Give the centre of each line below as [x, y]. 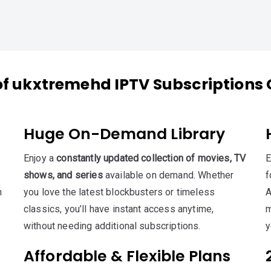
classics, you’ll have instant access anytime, [119, 209]
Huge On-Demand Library [124, 134]
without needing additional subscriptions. [112, 226]
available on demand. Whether [168, 175]
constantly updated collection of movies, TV [151, 158]
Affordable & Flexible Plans [127, 256]
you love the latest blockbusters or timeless [119, 192]
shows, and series [63, 175]
